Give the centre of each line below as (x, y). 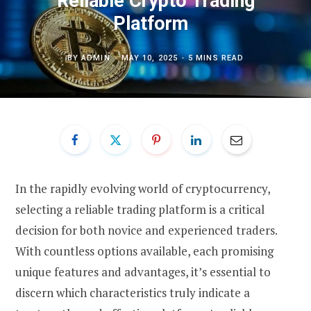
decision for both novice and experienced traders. (146, 230)
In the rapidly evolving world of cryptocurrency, (143, 188)
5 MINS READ (216, 58)
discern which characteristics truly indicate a (133, 292)
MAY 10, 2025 (149, 58)
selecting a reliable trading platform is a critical (140, 209)
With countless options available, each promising (144, 251)
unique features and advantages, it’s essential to (143, 271)
